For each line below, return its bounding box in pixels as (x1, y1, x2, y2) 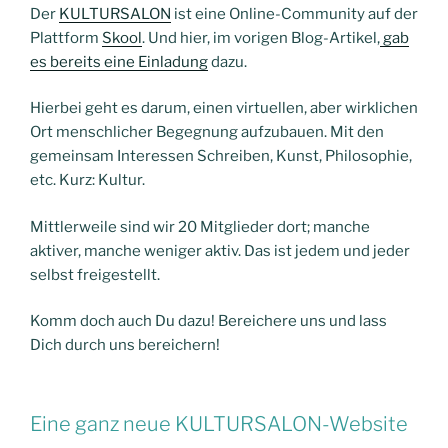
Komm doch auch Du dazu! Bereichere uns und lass (30, 312, 387, 331)
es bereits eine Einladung (30, 52, 208, 71)
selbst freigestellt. (30, 265, 160, 284)
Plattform (30, 28, 102, 47)
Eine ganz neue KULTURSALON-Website (30, 411, 408, 436)
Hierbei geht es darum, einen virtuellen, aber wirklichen (30, 99, 418, 118)
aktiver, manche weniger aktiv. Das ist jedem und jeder (30, 241, 410, 260)
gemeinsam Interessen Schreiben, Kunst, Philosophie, (30, 147, 412, 166)
